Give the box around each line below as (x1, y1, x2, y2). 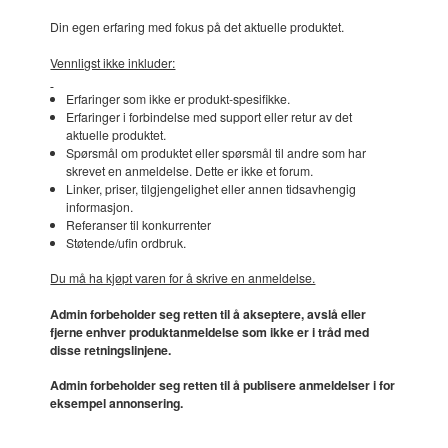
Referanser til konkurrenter (65, 215, 211, 233)
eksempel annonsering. (50, 394, 184, 413)
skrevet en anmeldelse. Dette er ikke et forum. (65, 161, 313, 179)
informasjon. (65, 197, 133, 215)
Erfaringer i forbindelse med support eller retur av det (65, 107, 352, 125)
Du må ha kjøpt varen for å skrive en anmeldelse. (50, 269, 316, 287)
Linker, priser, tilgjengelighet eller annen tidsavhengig (65, 179, 356, 197)
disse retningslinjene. (50, 340, 172, 359)
